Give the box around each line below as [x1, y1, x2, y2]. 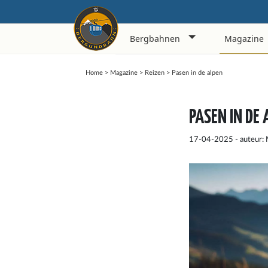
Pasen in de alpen [171, 69, 223, 76]
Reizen [144, 69, 165, 76]
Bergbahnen [129, 33, 180, 44]
